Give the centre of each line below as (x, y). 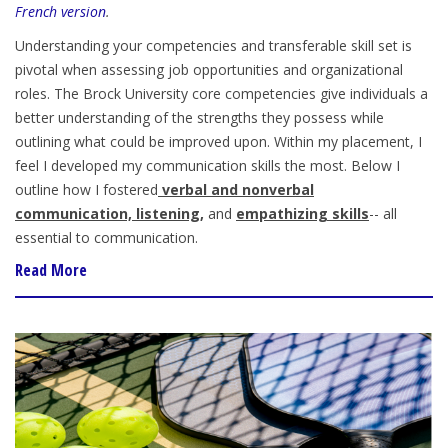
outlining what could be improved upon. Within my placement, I (218, 142)
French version (60, 12)
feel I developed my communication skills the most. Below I (207, 166)
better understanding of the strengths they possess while (199, 118)
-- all (383, 214)
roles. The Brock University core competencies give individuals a (221, 94)
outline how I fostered (86, 190)
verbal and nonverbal (236, 190)
